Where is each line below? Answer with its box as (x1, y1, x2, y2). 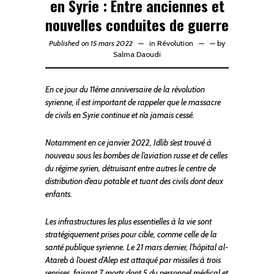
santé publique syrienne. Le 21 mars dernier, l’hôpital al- (45, 242, 229, 253)
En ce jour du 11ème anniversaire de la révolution (45, 84, 205, 95)
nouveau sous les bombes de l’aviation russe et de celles (45, 150, 228, 161)
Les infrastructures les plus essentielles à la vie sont (45, 216, 212, 228)
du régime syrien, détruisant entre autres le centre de (45, 163, 216, 174)
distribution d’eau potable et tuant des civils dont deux (45, 176, 223, 187)
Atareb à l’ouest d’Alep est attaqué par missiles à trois (45, 254, 221, 266)
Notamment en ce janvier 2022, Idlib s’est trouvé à (45, 137, 212, 149)
